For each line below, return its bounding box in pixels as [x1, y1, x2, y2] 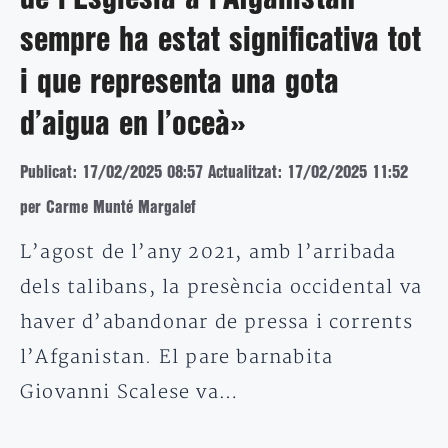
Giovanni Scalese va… [20, 380, 239, 404]
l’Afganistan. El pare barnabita [20, 345, 334, 369]
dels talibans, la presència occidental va [20, 275, 423, 299]
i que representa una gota [20, 67, 339, 98]
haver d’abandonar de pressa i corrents [20, 310, 414, 334]
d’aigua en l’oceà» [20, 109, 246, 140]
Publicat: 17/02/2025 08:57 [20, 164, 203, 180]
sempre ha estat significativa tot [20, 25, 421, 56]
